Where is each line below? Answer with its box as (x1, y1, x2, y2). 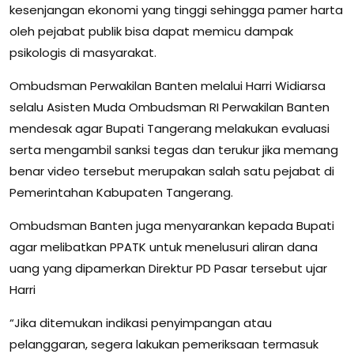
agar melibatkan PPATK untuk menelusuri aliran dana (9, 239, 318, 255)
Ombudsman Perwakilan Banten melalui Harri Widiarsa (9, 77, 326, 94)
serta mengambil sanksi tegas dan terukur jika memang (9, 141, 338, 158)
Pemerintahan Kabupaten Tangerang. (9, 184, 233, 201)
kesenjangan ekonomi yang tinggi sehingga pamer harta (9, 2, 343, 18)
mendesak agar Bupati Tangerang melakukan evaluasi (9, 120, 330, 137)
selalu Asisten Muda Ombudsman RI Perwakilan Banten (9, 99, 330, 115)
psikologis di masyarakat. (9, 44, 156, 61)
